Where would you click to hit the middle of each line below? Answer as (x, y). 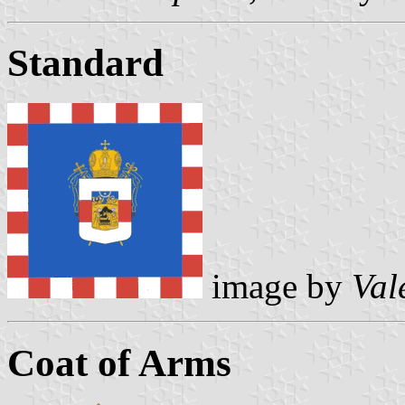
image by (277, 287)
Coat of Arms (119, 363)
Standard (85, 63)
